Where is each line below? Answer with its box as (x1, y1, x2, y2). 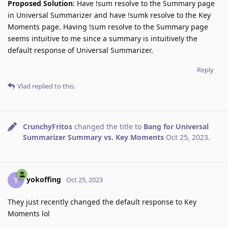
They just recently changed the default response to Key (8, 196, 196, 207)
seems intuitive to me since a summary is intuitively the (8, 33, 197, 43)
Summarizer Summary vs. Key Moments (23, 132, 164, 142)
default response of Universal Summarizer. (8, 45, 153, 55)
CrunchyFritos (23, 121, 72, 131)
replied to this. (31, 81, 75, 91)
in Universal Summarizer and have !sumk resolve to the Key (8, 10, 211, 20)
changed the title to (72, 121, 144, 131)
